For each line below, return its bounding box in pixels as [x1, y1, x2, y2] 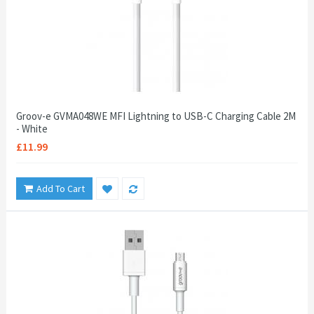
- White [16, 122, 48, 135]
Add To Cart [36, 182, 85, 195]
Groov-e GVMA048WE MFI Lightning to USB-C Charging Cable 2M [16, 109, 296, 123]
